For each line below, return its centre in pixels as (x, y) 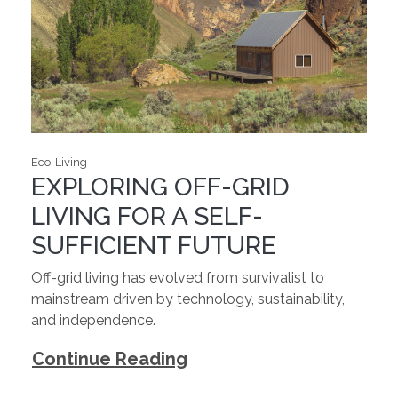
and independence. (93, 320)
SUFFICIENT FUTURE (154, 245)
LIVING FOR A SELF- (147, 216)
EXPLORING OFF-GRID (160, 187)
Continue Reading (110, 358)
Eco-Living (59, 162)
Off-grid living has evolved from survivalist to (178, 277)
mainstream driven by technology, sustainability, (188, 298)
